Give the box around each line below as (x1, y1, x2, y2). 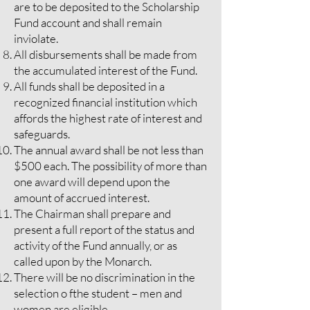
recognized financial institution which (14, 95, 197, 109)
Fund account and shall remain (14, 15, 162, 30)
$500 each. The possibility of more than (14, 158, 207, 173)
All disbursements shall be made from (14, 47, 197, 62)
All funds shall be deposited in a (14, 79, 165, 93)
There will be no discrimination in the (14, 270, 195, 284)
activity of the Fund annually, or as (14, 238, 177, 253)
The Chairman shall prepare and (14, 206, 171, 221)
